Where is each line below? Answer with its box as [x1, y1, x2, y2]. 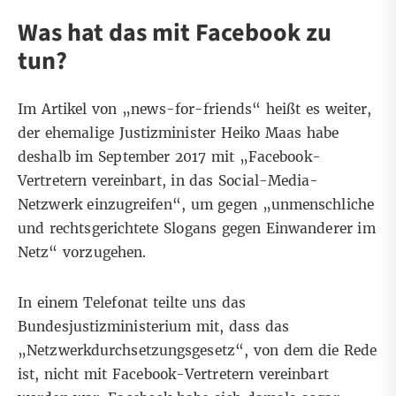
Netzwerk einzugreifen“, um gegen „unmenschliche [18, 196, 374, 214]
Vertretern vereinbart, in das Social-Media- [18, 172, 319, 190]
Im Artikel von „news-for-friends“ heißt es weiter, [18, 101, 372, 118]
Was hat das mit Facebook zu [18, 15, 331, 51]
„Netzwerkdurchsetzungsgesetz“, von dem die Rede [18, 342, 377, 360]
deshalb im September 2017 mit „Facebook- [18, 148, 321, 166]
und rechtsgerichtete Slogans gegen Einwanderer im [18, 220, 376, 238]
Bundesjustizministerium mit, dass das [18, 318, 290, 336]
